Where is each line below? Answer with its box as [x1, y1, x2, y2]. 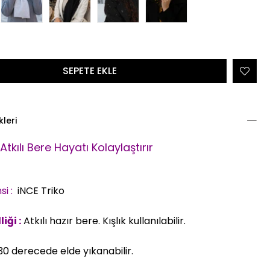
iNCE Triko [15, 184, 64, 198]
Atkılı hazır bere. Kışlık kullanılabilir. [21, 214, 186, 228]
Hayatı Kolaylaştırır [54, 140, 153, 155]
